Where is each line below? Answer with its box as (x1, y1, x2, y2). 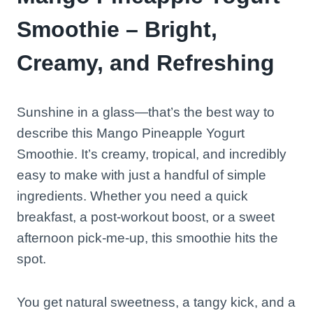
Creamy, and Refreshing (17, 50, 275, 76)
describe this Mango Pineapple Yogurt (17, 126, 245, 141)
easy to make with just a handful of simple (17, 168, 266, 183)
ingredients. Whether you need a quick (17, 189, 248, 204)
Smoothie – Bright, (17, 17, 217, 43)
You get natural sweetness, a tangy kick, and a (17, 295, 296, 310)
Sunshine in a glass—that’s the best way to (17, 105, 275, 120)
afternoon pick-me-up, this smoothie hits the (17, 231, 278, 246)
